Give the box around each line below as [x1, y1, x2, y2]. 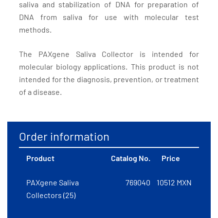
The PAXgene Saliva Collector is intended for [19, 49, 199, 59]
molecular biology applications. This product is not [19, 62, 199, 72]
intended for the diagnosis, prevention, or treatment [19, 74, 199, 84]
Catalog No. [111, 153, 150, 163]
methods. [19, 25, 52, 35]
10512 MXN [157, 178, 192, 187]
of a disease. [19, 87, 63, 97]
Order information [19, 129, 109, 144]
